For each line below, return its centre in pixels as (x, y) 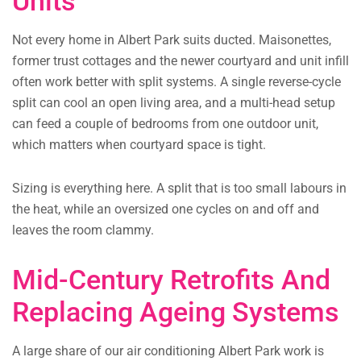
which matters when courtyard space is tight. (139, 145)
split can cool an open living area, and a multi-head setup (174, 103)
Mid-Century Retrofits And (171, 280)
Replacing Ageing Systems (176, 312)
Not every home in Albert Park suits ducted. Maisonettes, (172, 40)
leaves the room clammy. (83, 230)
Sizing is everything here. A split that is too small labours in (179, 189)
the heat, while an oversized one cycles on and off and (166, 210)
